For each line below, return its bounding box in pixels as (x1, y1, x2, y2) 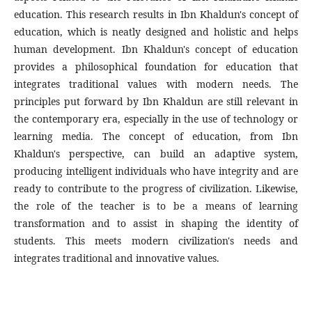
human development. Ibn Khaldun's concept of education (13, 42, 299, 56)
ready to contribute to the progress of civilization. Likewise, (13, 182, 299, 196)
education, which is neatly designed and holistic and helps (13, 25, 299, 39)
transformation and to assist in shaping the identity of (13, 217, 299, 231)
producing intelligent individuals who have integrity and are (13, 164, 299, 178)
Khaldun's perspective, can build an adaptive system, (13, 147, 299, 161)
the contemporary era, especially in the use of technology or (13, 112, 299, 126)
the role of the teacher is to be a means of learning (13, 199, 299, 213)
